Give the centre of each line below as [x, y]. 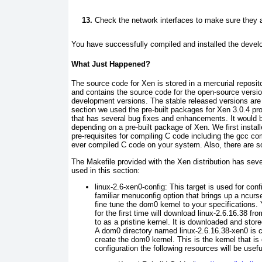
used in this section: [106, 170]
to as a [106, 222]
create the [113, 239]
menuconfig [140, 195]
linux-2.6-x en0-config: [131, 187]
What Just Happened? [111, 64]
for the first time [122, 213]
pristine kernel [143, 222]
